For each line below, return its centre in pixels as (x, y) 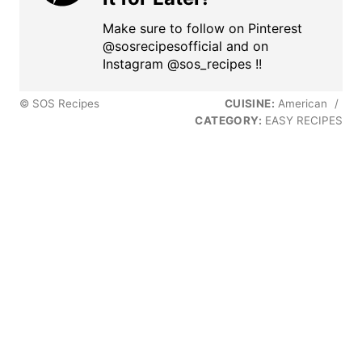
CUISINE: (249, 104)
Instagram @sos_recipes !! (182, 64)
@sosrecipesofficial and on (185, 46)
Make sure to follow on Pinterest (202, 29)
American (303, 104)
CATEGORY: (228, 121)
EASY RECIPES (302, 121)
